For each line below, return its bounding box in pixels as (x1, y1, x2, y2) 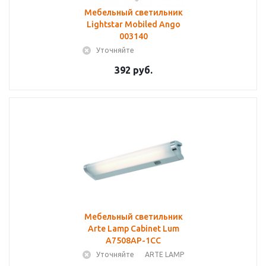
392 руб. (114, 65, 153, 75)
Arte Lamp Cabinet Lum (87, 224, 179, 233)
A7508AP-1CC (106, 236, 161, 245)
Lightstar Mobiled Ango (86, 20, 180, 29)
